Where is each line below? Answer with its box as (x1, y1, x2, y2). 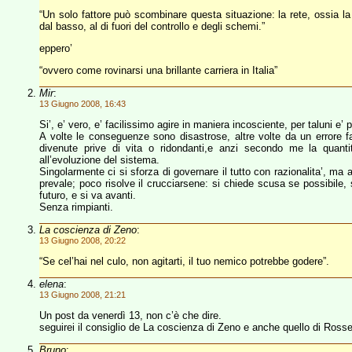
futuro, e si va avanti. (39, 189, 136, 201)
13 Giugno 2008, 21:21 (39, 290, 126, 299)
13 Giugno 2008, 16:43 (39, 99, 126, 108)
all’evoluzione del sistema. (39, 154, 159, 166)
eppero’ (39, 42, 72, 54)
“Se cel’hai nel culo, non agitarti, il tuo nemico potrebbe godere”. (39, 255, 329, 267)
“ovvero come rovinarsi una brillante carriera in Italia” (39, 64, 277, 76)
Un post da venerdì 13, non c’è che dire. (39, 310, 222, 321)
